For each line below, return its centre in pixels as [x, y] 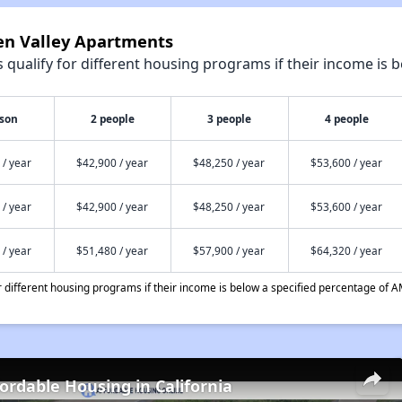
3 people [230, 118]
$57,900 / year [228, 250]
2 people [112, 118]
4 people [347, 118]
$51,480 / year [112, 250]
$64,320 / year [346, 250]
